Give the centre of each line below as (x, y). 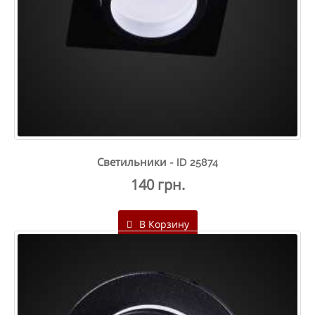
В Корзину (162, 224)
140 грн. (157, 185)
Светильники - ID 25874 (157, 162)
